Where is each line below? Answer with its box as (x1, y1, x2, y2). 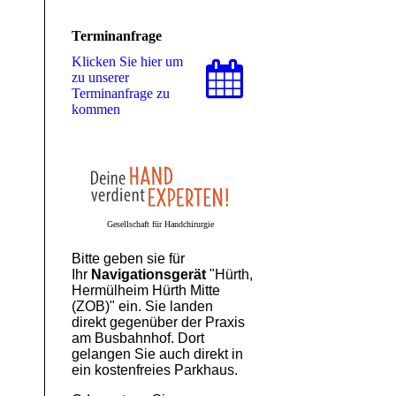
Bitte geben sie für (72, 251, 185, 267)
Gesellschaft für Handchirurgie (106, 219, 214, 230)
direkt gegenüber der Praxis (72, 315, 245, 331)
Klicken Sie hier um (72, 54, 183, 70)
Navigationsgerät (91, 267, 209, 283)
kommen (72, 102, 120, 118)
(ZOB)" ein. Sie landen (72, 299, 213, 315)
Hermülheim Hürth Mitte (72, 283, 220, 299)
